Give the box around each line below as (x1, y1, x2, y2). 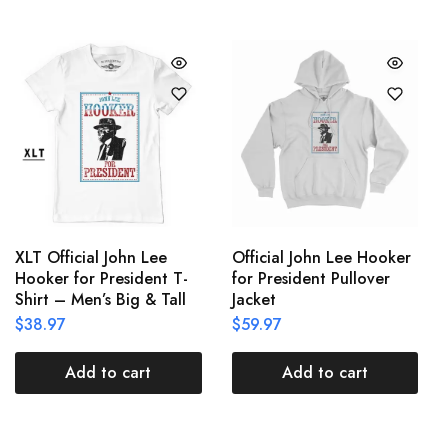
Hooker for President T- (15, 266, 188, 290)
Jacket (231, 287, 276, 311)
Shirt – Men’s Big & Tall (15, 287, 186, 311)
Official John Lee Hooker (231, 245, 411, 269)
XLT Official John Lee (15, 245, 167, 269)
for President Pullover (231, 266, 390, 290)
